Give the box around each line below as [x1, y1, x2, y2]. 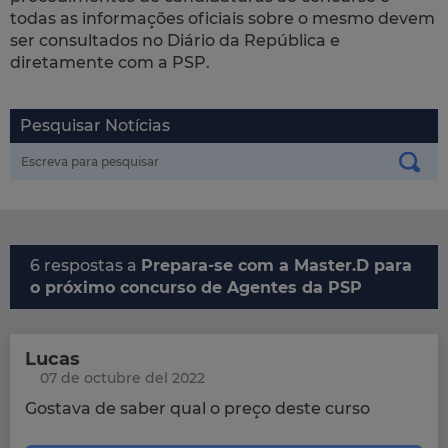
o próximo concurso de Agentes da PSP [30, 278, 362, 298]
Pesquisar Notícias [20, 116, 170, 136]
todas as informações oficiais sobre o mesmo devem [10, 9, 435, 29]
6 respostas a [30, 256, 141, 276]
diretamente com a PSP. [10, 53, 210, 73]
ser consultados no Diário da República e [10, 31, 340, 51]
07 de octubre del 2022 [40, 369, 205, 388]
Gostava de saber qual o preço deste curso [25, 399, 370, 419]
